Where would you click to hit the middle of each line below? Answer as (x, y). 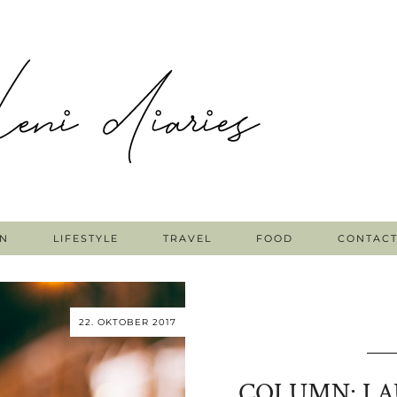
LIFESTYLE (86, 238)
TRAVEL (187, 238)
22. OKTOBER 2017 (128, 322)
